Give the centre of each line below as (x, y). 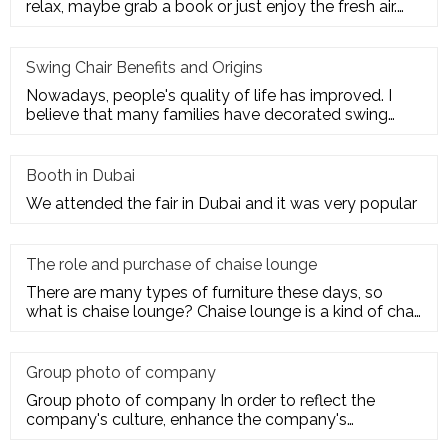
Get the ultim (74, 25)
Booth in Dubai (80, 175)
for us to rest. (74, 330)
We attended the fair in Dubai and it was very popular (221, 203)
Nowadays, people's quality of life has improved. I (209, 95)
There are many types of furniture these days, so (204, 292)
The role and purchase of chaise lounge (171, 264)
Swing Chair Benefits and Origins (144, 67)
